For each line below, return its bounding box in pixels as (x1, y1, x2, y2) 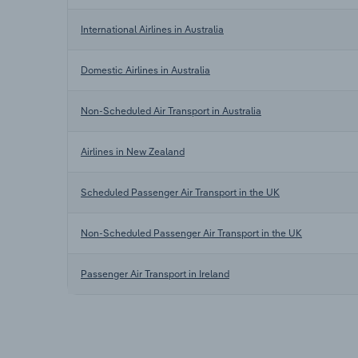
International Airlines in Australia (81, 22, 224, 35)
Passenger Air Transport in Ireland (81, 267, 229, 280)
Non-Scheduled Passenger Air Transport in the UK (81, 226, 302, 239)
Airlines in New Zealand (81, 145, 185, 157)
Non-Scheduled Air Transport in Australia (81, 104, 261, 117)
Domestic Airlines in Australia (81, 63, 210, 76)
